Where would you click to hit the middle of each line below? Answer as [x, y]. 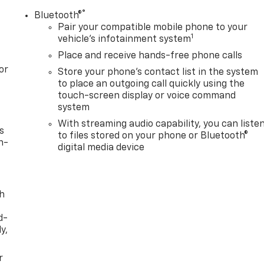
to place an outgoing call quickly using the [151, 85]
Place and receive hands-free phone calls [150, 56]
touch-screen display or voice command [147, 96]
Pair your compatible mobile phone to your [153, 28]
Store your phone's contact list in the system [158, 73]
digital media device [101, 148]
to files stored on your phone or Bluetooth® [153, 136]
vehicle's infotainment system [125, 40]
